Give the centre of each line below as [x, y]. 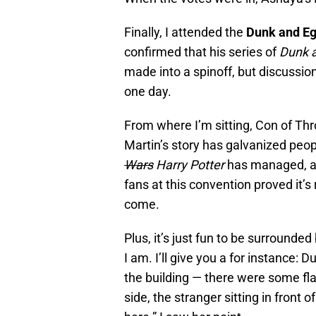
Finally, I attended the [185, 32]
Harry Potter [192, 165]
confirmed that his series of [202, 52]
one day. [148, 92]
